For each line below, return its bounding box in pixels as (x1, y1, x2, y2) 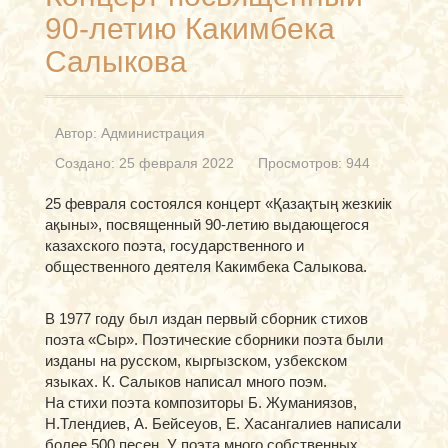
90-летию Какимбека (45, 12, 335, 45)
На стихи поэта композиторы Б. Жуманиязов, (45, 394, 357, 411)
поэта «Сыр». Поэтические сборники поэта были (45, 331, 383, 348)
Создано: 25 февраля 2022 (55, 155, 234, 171)
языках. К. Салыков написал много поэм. (45, 373, 327, 390)
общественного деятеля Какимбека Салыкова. (45, 258, 367, 275)
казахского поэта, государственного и (45, 237, 304, 254)
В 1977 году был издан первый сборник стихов (45, 310, 368, 327)
